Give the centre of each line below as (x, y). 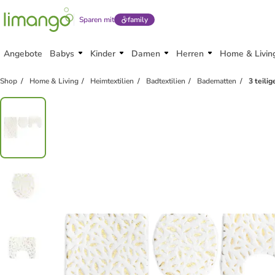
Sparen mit (97, 20)
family (137, 20)
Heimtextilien (112, 81)
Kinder (103, 54)
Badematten (217, 81)
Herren (190, 54)
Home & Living (54, 81)
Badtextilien (165, 81)
